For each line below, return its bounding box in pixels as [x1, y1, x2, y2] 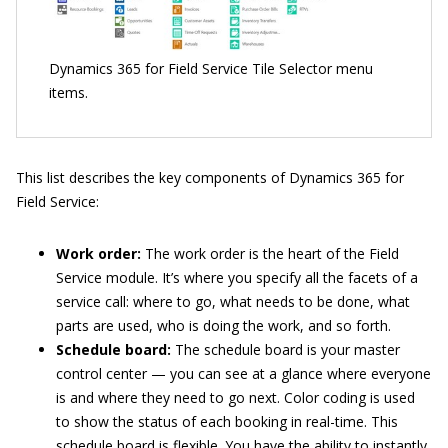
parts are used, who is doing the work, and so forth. [56, 315, 391, 335]
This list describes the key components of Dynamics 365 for [16, 167, 404, 187]
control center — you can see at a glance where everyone [56, 363, 431, 383]
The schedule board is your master [171, 339, 400, 359]
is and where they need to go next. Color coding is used [56, 387, 415, 407]
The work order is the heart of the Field [141, 243, 399, 263]
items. [49, 82, 88, 102]
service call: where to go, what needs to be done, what [56, 291, 410, 311]
